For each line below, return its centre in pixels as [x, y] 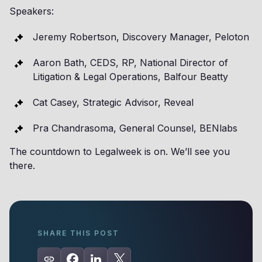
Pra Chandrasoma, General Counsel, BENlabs [135, 128]
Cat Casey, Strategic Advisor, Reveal [113, 102]
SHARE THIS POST [78, 233]
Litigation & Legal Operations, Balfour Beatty [130, 77]
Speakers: [32, 11]
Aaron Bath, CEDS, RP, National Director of [130, 63]
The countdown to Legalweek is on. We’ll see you [120, 151]
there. [25, 166]
